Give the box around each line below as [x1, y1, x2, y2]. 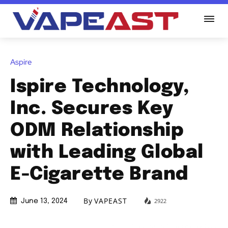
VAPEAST [94, 196, 127, 206]
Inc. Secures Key [10, 99, 173, 118]
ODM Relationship [10, 121, 184, 140]
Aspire [10, 56, 32, 67]
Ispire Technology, [10, 77, 189, 96]
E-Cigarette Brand [10, 165, 189, 184]
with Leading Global [10, 143, 204, 162]
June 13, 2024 [21, 197, 68, 205]
